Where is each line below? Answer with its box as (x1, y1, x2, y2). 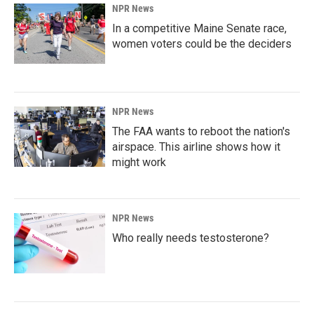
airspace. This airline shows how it (112, 140, 280, 154)
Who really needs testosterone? (112, 231, 269, 245)
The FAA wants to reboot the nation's (112, 125, 290, 139)
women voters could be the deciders (112, 37, 292, 51)
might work (112, 156, 166, 170)
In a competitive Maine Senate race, (112, 22, 287, 36)
